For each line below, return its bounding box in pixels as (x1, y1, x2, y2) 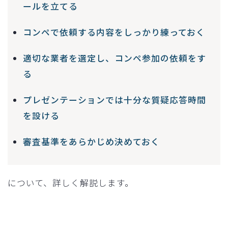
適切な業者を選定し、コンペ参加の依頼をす (23, 51, 206, 64)
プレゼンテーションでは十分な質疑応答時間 (23, 93, 206, 106)
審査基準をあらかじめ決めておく (23, 135, 160, 148)
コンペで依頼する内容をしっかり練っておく (23, 25, 205, 38)
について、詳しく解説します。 (8, 176, 134, 189)
